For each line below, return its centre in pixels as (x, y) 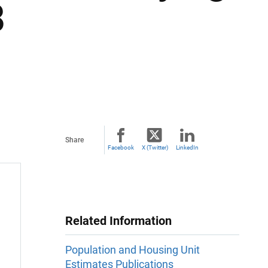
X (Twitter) (155, 147)
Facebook (121, 147)
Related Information (118, 221)
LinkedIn (187, 147)
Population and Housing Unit (133, 250)
